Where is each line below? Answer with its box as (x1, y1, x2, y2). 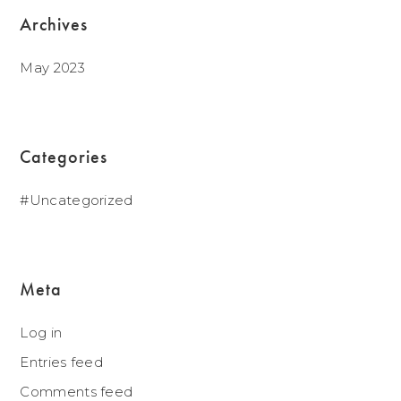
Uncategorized (29, 192, 133, 209)
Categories (20, 145, 108, 168)
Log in (20, 324, 63, 341)
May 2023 (20, 59, 85, 76)
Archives (20, 13, 89, 36)
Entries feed (20, 354, 104, 371)
